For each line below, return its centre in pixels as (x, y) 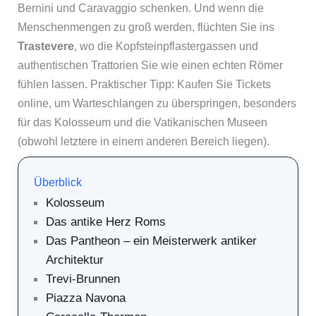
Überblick (58, 183)
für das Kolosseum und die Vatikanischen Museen (142, 122)
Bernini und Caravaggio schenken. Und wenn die (140, 8)
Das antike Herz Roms (105, 221)
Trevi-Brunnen (83, 278)
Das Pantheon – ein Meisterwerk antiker (151, 240)
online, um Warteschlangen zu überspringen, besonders (157, 103)
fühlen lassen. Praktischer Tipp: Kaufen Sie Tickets (144, 84)
